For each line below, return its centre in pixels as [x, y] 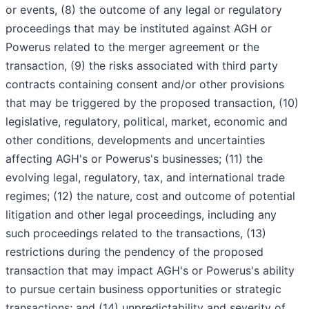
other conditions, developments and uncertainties [135, 140]
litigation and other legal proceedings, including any [141, 215]
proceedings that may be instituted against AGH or [139, 29]
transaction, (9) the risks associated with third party [142, 66]
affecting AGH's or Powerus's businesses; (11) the [134, 159]
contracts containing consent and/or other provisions [145, 84]
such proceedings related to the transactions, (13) [136, 233]
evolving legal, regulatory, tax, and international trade [145, 178]
